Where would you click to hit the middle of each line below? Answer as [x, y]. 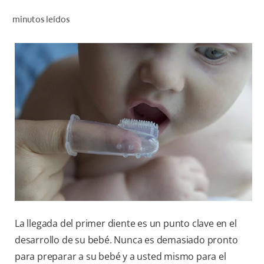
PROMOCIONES [216, 81]
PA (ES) [230, 107]
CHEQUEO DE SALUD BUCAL [196, 17]
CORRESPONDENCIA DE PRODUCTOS [179, 29]
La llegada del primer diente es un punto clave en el [126, 224]
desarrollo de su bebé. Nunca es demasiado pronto [126, 240]
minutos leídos [41, 19]
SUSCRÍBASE [221, 133]
